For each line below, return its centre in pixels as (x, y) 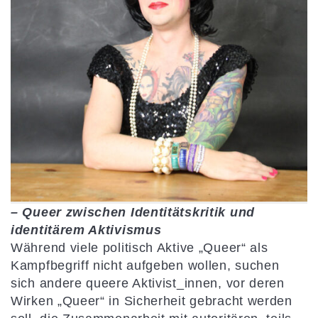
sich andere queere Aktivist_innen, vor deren (148, 283)
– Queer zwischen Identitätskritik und (133, 212)
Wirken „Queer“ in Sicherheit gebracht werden (152, 301)
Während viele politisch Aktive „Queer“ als (139, 248)
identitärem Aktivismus (86, 230)
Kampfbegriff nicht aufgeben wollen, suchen (145, 265)
